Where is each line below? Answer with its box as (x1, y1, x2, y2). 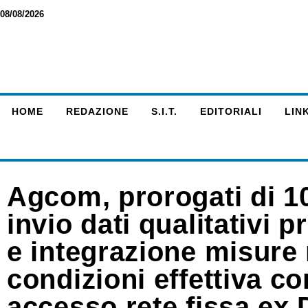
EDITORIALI (199, 106, 262, 117)
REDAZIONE (65, 106, 129, 117)
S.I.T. (151, 106, 177, 117)
